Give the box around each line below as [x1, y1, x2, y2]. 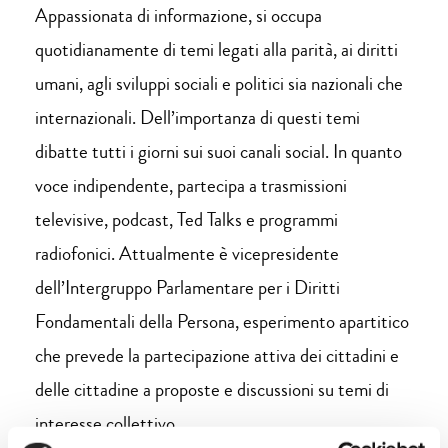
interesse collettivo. [35, 409, 180, 437]
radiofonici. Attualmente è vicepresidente [35, 239, 340, 267]
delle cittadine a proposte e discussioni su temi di [35, 375, 390, 403]
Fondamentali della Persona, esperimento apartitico [35, 307, 410, 335]
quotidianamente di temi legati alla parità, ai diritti [35, 35, 399, 63]
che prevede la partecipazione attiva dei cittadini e [35, 341, 400, 369]
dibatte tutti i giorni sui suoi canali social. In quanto [35, 137, 403, 165]
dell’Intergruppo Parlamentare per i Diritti [35, 273, 341, 301]
